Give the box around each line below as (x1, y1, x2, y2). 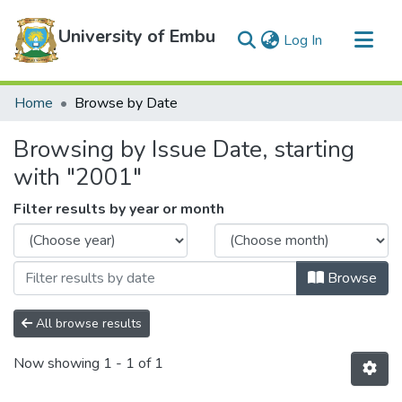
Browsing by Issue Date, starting (13, 134, 354, 165)
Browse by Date (74, 93, 178, 113)
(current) (321, 30, 374, 49)
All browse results (32, 315, 142, 332)
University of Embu (58, 24, 215, 48)
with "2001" (13, 162, 142, 193)
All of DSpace (14, 114, 101, 134)
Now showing (13, 354, 103, 374)
